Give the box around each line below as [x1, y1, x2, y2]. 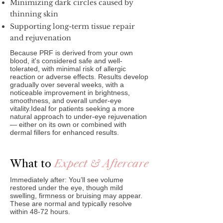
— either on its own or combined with [10, 120, 126, 128]
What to [10, 157, 54, 170]
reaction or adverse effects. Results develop [10, 73, 148, 81]
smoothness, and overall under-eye [10, 97, 121, 105]
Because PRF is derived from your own [10, 49, 133, 57]
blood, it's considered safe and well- [10, 57, 122, 65]
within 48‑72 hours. [10, 208, 70, 216]
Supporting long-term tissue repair [10, 22, 135, 31]
